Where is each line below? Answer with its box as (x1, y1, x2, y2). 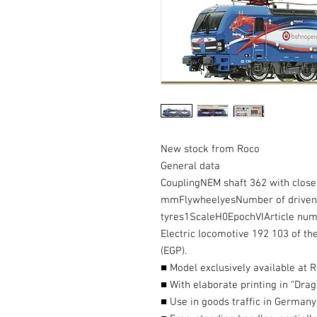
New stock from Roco (161, 143, 260, 156)
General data (161, 160, 220, 173)
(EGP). (161, 245, 187, 258)
